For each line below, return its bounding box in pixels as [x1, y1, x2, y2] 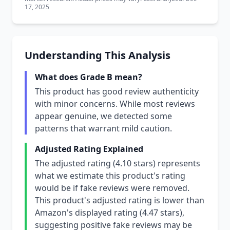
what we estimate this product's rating [35, 170, 185, 181]
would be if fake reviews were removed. [35, 182, 189, 194]
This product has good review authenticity [35, 86, 199, 97]
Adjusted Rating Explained [35, 143, 143, 155]
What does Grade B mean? [35, 71, 142, 83]
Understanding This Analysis [25, 48, 170, 62]
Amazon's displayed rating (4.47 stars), [35, 207, 184, 218]
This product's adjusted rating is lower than [35, 195, 204, 206]
